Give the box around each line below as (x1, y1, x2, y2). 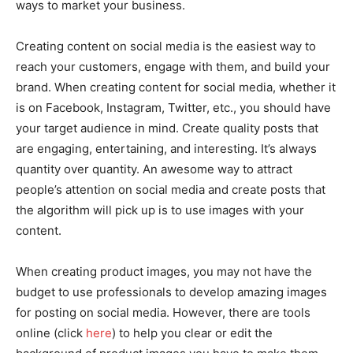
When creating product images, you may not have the (16, 264, 312, 280)
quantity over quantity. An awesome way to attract (16, 162, 292, 177)
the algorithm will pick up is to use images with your (16, 203, 304, 218)
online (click (16, 325, 83, 341)
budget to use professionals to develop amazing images (16, 284, 327, 300)
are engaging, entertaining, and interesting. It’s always (16, 141, 317, 157)
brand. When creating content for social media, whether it (16, 80, 336, 95)
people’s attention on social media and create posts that (16, 182, 325, 198)
